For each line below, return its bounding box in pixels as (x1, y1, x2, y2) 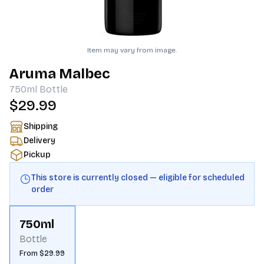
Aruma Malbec (9, 65, 110, 82)
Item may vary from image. (87, 46, 177, 54)
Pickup (24, 150, 51, 160)
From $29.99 (19, 249, 65, 258)
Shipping (24, 121, 58, 131)
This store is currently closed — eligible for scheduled (31, 173, 245, 183)
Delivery (24, 136, 55, 146)
